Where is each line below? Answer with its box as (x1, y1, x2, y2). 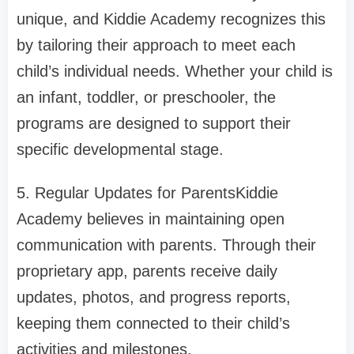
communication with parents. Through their (17, 236, 316, 254)
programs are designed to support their (17, 115, 291, 133)
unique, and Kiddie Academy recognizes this (17, 10, 326, 28)
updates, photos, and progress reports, (17, 288, 291, 307)
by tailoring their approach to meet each (17, 36, 296, 55)
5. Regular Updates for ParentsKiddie (17, 184, 278, 202)
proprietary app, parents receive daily (17, 262, 277, 281)
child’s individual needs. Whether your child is (17, 62, 333, 81)
